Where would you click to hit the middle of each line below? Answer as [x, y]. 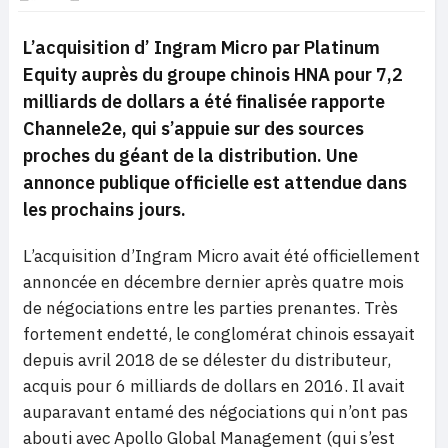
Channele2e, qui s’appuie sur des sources [193, 128]
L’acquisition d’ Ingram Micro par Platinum [201, 47]
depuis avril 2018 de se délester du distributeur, [207, 359]
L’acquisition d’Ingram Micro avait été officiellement [221, 255]
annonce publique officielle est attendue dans [215, 182]
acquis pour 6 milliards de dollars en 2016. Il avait [214, 385]
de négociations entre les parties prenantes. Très [210, 307]
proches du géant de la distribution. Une [190, 155]
